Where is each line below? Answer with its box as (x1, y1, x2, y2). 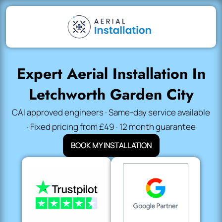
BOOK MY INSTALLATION (70, 140, 152, 151)
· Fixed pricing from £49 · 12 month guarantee (26, 121, 196, 132)
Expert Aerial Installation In (16, 63, 206, 84)
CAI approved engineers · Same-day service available (12, 107, 210, 118)
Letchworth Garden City (28, 84, 194, 105)
